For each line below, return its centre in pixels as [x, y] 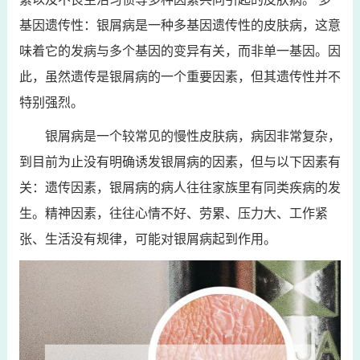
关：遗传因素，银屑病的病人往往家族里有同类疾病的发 [180, 188]
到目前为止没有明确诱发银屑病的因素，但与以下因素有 [180, 162]
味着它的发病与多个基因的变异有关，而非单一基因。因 [180, 51]
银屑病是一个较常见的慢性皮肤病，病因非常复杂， [192, 136]
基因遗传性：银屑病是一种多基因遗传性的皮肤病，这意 [180, 25]
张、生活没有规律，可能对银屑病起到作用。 [147, 239]
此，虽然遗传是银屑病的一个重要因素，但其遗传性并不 [180, 77]
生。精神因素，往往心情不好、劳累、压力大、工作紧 [173, 213]
